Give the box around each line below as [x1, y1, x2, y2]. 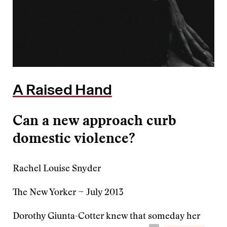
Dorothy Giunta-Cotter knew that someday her [13, 212, 200, 221]
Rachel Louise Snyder [13, 165, 101, 174]
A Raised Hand [13, 81, 112, 99]
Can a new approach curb [13, 115, 176, 129]
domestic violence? [13, 132, 135, 146]
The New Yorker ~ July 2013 [13, 188, 124, 198]
